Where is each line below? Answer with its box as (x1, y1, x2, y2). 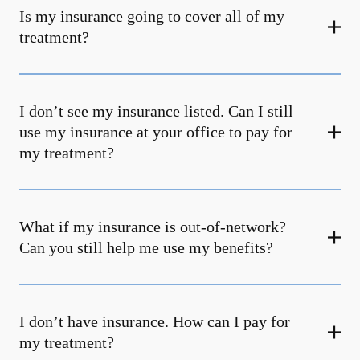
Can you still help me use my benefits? (19, 239, 273, 256)
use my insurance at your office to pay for (19, 123, 292, 141)
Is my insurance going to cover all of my (19, 7, 284, 25)
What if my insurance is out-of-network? (19, 218, 286, 235)
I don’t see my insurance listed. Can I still (19, 102, 293, 120)
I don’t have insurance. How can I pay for (19, 313, 290, 330)
